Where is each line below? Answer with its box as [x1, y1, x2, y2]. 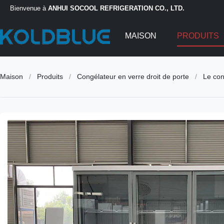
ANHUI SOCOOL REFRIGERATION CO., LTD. [48, 4, 184, 12]
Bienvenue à [10, 4, 48, 12]
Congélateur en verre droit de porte [77, 72, 189, 80]
